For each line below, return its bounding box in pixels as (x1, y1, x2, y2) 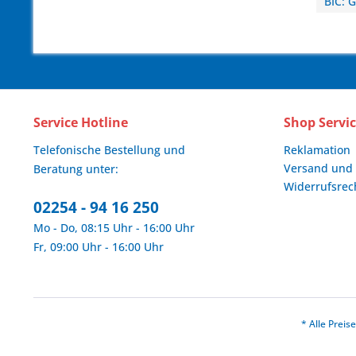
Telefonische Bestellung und (33, 142, 185, 157)
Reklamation (284, 142, 350, 157)
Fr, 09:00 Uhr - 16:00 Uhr (33, 239, 164, 254)
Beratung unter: (33, 161, 118, 176)
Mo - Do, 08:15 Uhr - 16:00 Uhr (33, 220, 195, 235)
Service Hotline (33, 114, 128, 131)
